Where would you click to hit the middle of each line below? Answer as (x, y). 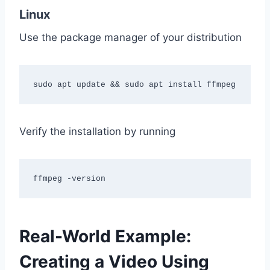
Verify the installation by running (97, 132)
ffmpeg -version (69, 178)
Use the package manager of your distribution (130, 38)
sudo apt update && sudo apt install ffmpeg (134, 84)
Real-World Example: (105, 237)
